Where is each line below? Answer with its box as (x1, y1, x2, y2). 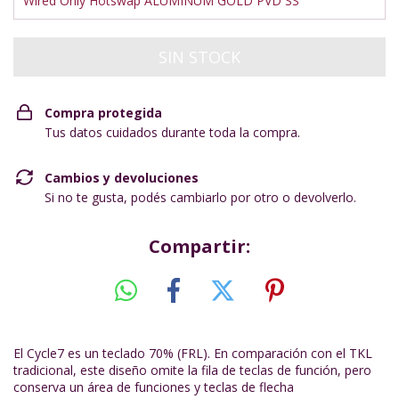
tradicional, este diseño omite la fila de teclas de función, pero (13, 361, 371, 379)
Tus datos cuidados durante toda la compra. (45, 124, 300, 141)
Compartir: (149, 234, 250, 258)
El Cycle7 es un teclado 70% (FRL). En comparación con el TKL (13, 344, 372, 362)
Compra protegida (45, 104, 162, 121)
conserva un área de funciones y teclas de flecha (13, 378, 294, 395)
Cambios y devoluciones (45, 169, 199, 186)
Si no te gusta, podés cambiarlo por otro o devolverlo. (45, 189, 356, 206)
